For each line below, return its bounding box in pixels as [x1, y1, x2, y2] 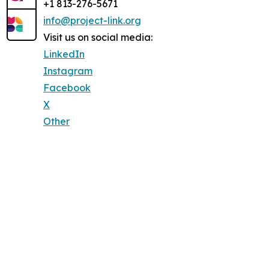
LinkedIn [43, 48, 85, 61]
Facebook [43, 82, 91, 94]
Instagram [43, 65, 92, 77]
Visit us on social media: [43, 31, 153, 44]
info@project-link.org [43, 14, 141, 27]
